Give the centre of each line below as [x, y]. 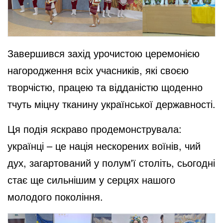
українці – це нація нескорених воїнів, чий [104, 145]
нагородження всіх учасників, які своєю [98, 70]
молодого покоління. [55, 196]
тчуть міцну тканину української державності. [111, 104]
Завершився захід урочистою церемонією [104, 53]
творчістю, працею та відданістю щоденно [105, 87]
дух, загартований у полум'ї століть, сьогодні [111, 162]
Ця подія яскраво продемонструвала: [95, 128]
